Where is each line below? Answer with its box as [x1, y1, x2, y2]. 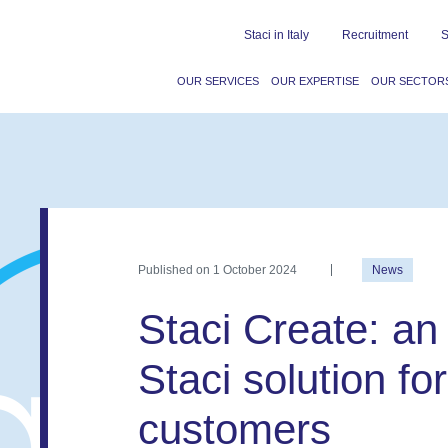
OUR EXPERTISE [270, 74, 359, 87]
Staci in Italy [243, 28, 309, 42]
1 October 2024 [212, 262, 297, 277]
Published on [137, 262, 213, 277]
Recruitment [341, 28, 408, 42]
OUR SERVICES [176, 74, 259, 87]
